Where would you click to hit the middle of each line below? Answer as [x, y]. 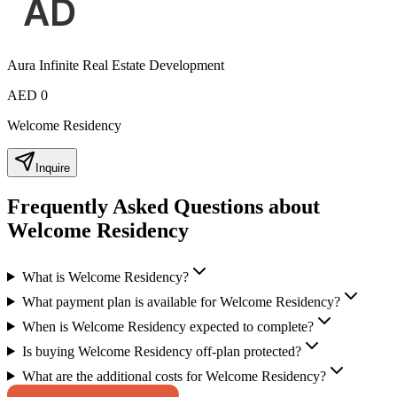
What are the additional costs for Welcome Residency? [174, 376]
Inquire [53, 167]
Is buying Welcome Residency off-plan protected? [161, 351]
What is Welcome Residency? [105, 276]
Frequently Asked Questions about [163, 206]
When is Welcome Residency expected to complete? [167, 326]
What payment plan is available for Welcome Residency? [181, 301]
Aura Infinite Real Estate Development [116, 65]
